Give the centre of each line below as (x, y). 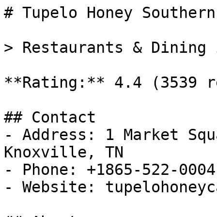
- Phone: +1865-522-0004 (110, 170)
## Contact (50, 117)
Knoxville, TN (64, 152)
